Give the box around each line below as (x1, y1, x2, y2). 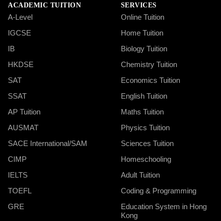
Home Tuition (120, 28, 163, 37)
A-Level (8, 12, 33, 21)
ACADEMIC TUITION (8, 1, 81, 9)
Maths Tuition (120, 107, 164, 116)
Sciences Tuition (120, 139, 174, 147)
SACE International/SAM (8, 139, 87, 147)
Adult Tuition (120, 170, 160, 179)
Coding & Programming (120, 186, 196, 195)
